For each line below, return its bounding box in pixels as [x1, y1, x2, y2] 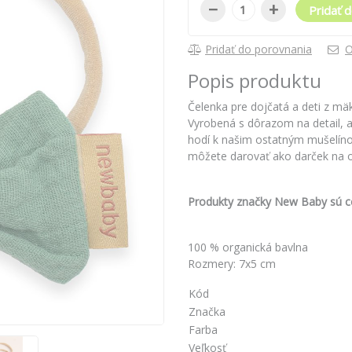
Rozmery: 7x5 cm [188, 256, 276, 272]
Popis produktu [188, 68, 321, 94]
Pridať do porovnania [205, 42, 312, 57]
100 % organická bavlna [188, 240, 308, 255]
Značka [189, 304, 225, 320]
